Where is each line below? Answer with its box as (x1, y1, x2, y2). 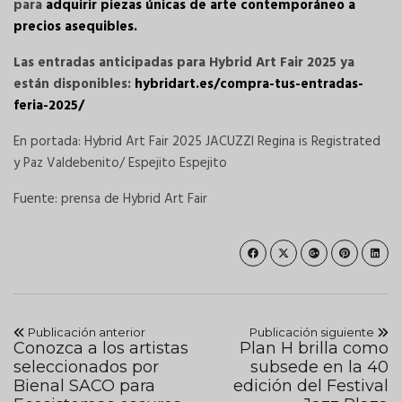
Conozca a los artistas (13, 338, 188, 359)
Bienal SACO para (13, 376, 155, 397)
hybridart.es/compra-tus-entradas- (135, 74, 363, 96)
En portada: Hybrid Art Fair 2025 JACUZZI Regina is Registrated (13, 131, 380, 153)
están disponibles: (13, 74, 135, 96)
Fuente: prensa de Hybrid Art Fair (13, 188, 207, 211)
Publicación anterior (25, 325, 145, 340)
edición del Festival (233, 376, 389, 397)
